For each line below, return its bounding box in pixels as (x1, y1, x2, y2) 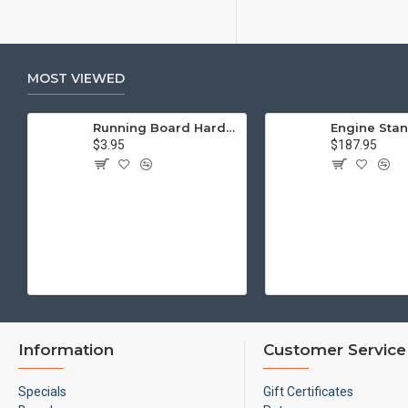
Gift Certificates (262, 384, 353, 399)
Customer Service (262, 341, 406, 359)
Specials (18, 384, 66, 399)
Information (18, 341, 114, 359)
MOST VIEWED (27, 70, 125, 87)
